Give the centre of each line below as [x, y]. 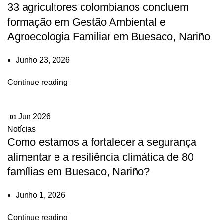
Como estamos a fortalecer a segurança [102, 142]
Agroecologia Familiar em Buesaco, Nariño [109, 37]
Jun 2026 [34, 117]
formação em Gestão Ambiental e [86, 22]
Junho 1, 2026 [41, 195]
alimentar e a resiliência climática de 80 [100, 157]
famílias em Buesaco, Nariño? [79, 172]
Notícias [22, 129]
